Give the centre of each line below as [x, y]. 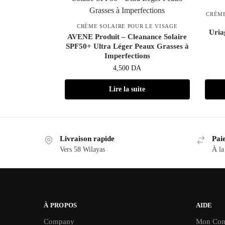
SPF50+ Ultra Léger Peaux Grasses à [127, 46]
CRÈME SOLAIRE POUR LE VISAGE [127, 26]
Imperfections [127, 56]
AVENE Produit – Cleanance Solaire [127, 37]
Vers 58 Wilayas [82, 150]
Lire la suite [127, 89]
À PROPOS [61, 205]
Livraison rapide [87, 139]
